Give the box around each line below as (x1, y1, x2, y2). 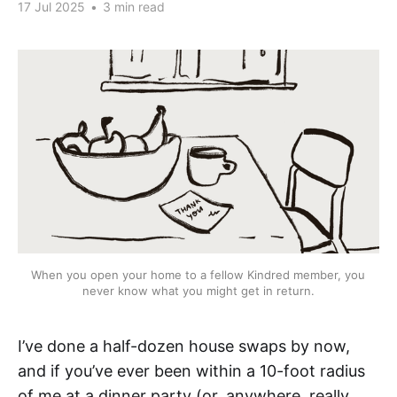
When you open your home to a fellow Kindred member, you (31, 267, 365, 282)
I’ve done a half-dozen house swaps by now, (18, 336, 350, 355)
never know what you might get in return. (82, 283, 315, 298)
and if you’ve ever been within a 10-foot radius (18, 361, 365, 380)
